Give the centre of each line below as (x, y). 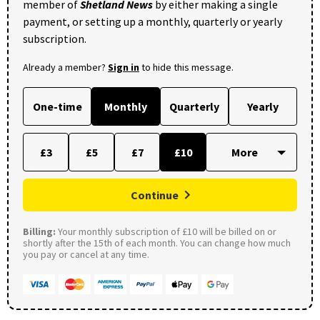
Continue (155, 195)
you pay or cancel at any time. (86, 254)
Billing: (39, 231)
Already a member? (65, 67)
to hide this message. (186, 67)
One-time (57, 106)
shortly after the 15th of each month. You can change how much (157, 242)
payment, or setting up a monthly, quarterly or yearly (152, 21)
